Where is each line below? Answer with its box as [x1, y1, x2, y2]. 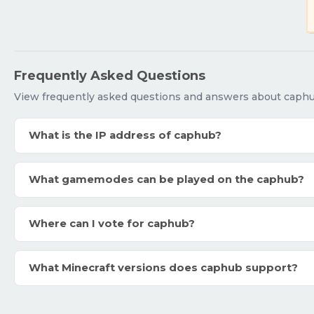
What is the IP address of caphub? [29, 129, 221, 142]
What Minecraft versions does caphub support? [29, 261, 298, 274]
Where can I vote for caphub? [29, 217, 195, 230]
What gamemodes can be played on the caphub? [29, 173, 304, 186]
